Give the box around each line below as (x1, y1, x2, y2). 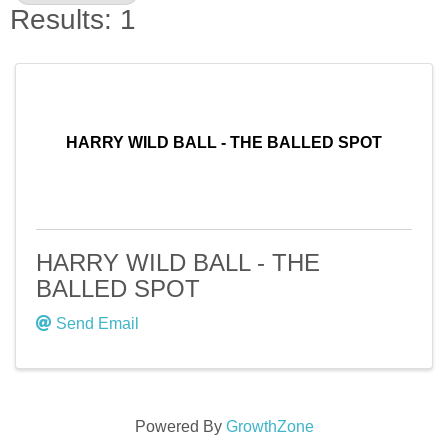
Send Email (56, 315, 139, 333)
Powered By (134, 418, 226, 436)
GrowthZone (225, 418, 314, 436)
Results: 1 (10, 3, 136, 35)
